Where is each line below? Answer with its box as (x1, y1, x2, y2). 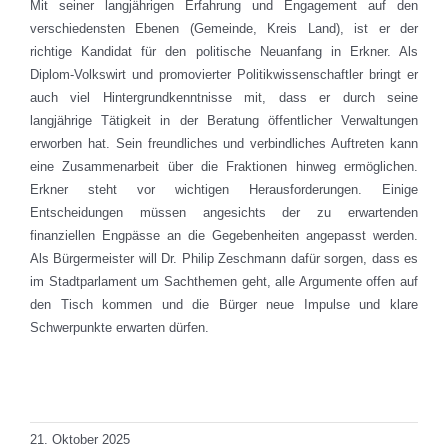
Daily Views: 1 (135, 363, 219, 379)
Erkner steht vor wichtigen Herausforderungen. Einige (29, 182, 419, 198)
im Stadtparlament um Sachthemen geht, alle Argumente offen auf (29, 274, 419, 290)
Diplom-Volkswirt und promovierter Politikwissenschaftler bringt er (29, 67, 419, 83)
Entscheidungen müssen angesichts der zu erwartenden (29, 205, 419, 221)
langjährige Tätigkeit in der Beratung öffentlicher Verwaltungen (29, 113, 419, 129)
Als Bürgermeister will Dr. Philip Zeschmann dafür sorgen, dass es (29, 251, 419, 267)
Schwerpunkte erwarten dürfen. (29, 320, 209, 336)
